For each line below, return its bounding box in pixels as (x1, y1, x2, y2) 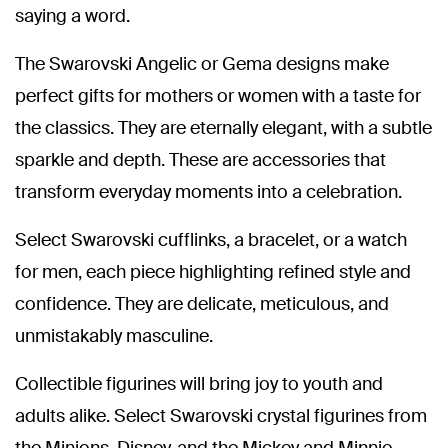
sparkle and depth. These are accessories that (15, 148, 386, 172)
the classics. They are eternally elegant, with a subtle (15, 116, 432, 140)
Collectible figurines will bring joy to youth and (15, 372, 383, 396)
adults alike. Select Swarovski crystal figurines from (15, 404, 427, 428)
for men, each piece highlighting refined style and (15, 260, 411, 284)
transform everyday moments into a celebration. (15, 180, 402, 204)
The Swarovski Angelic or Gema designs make (15, 52, 389, 76)
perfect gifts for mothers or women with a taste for (15, 84, 421, 108)
